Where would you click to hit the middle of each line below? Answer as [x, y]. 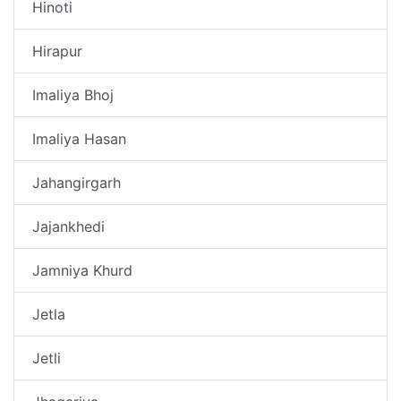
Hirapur [57, 51]
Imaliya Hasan [79, 138]
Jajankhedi [68, 226]
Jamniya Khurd [82, 270]
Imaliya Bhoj [73, 94]
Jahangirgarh [77, 182]
